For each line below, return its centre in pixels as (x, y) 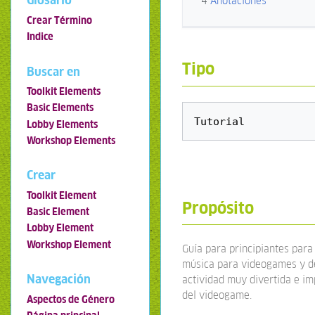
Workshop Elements (71, 140)
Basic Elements (60, 108)
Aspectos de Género (70, 299)
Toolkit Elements (63, 92)
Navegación (58, 279)
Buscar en (53, 71)
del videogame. (217, 295)
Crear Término (59, 21)
